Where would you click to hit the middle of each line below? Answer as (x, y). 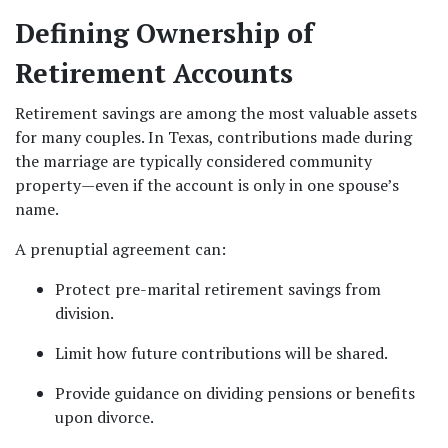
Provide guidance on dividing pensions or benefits (235, 393)
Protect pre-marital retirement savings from (218, 289)
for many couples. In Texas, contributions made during (213, 137)
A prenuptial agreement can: (120, 249)
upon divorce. (104, 417)
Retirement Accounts (154, 73)
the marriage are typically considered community (193, 161)
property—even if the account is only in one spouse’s (207, 185)
